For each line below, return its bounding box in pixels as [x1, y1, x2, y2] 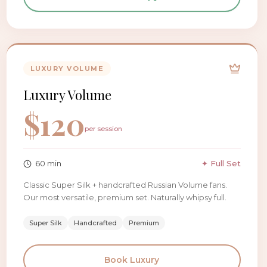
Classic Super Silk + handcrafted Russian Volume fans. [23, 180, 227, 190]
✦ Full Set [201, 159, 241, 168]
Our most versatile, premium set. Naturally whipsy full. [23, 193, 226, 202]
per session [84, 125, 122, 133]
